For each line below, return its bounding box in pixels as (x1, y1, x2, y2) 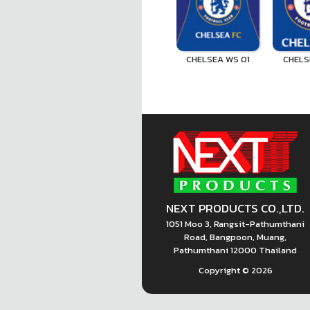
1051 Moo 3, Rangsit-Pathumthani (166, 217, 304, 231)
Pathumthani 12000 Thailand (174, 244, 297, 257)
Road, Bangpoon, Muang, (184, 230, 286, 244)
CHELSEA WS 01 (186, 53, 250, 66)
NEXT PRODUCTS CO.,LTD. (166, 199, 304, 218)
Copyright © (198, 264, 251, 277)
